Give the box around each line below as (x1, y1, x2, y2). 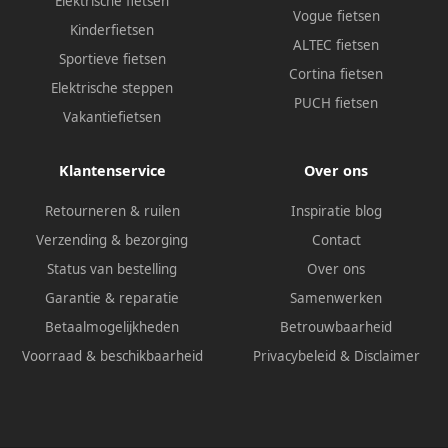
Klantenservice (58, 161, 166, 181)
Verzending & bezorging (36, 231, 188, 250)
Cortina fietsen (289, 64, 383, 83)
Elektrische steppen (51, 79, 173, 98)
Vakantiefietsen (63, 108, 161, 127)
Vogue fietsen (292, 6, 380, 25)
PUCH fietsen (294, 93, 378, 112)
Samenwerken (290, 289, 382, 308)
